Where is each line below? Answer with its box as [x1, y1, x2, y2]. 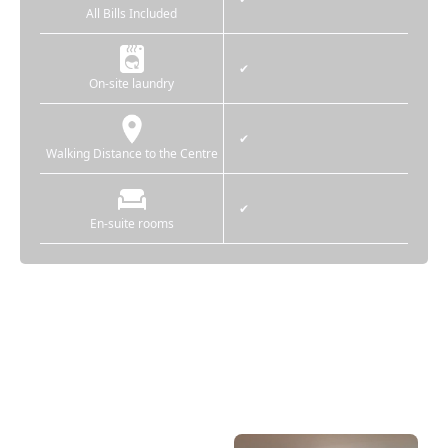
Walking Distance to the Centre [45, 145, 218, 162]
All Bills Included [86, 5, 177, 22]
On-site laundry [89, 75, 174, 92]
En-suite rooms [89, 215, 174, 232]
